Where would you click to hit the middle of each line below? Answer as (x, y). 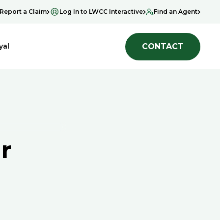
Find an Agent (176, 12)
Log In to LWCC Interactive (101, 12)
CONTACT (163, 46)
